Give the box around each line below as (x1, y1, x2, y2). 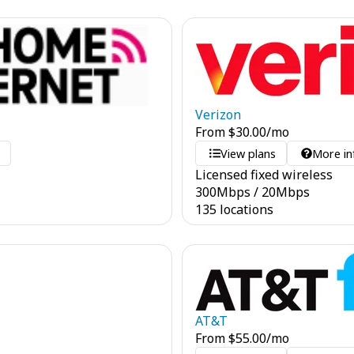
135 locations (195, 201, 273, 218)
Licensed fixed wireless (195, 166, 333, 183)
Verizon (195, 106, 241, 123)
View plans (220, 145, 277, 161)
